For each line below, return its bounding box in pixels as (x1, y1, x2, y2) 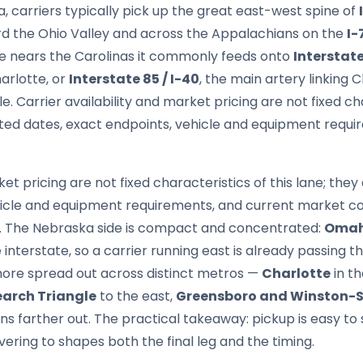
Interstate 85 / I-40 (69, 70, 199, 88)
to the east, (96, 287, 176, 305)
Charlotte (262, 264, 331, 283)
